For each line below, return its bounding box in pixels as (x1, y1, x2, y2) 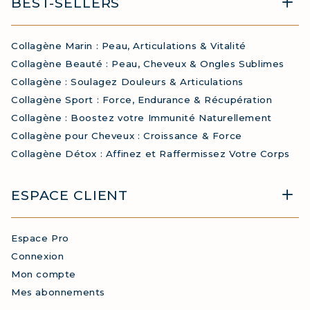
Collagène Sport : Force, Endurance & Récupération (11, 93, 273, 105)
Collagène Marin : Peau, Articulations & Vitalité (11, 39, 246, 51)
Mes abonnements (11, 286, 105, 298)
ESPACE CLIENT (11, 186, 129, 203)
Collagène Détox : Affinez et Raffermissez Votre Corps (11, 147, 290, 159)
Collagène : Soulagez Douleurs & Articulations (11, 75, 244, 87)
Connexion (11, 250, 64, 262)
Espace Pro (11, 232, 69, 244)
